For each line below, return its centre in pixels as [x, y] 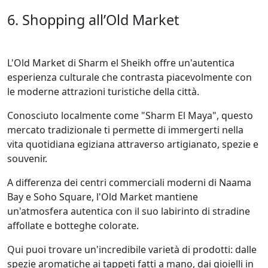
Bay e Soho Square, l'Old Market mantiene [103, 197]
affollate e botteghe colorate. [73, 225]
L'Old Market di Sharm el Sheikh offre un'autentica [121, 63]
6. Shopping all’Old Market [93, 19]
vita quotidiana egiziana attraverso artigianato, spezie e [133, 144]
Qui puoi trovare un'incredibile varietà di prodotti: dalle [132, 249]
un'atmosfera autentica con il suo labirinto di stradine [129, 211]
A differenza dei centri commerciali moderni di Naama [129, 182]
